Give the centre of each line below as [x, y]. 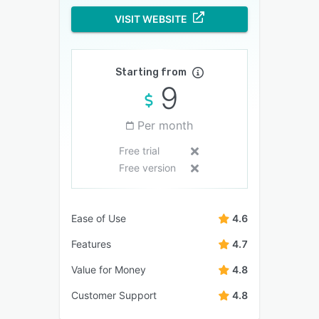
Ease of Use [99, 219]
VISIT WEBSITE [151, 19]
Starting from [151, 73]
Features [91, 244]
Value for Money [109, 270]
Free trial [139, 151]
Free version [147, 168]
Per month [165, 126]
